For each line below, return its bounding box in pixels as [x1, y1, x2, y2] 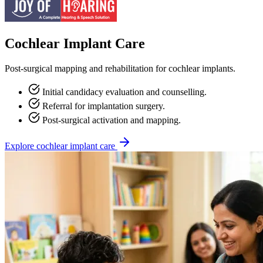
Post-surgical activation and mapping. [40, 114, 181, 125]
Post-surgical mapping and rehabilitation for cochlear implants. [5, 63, 235, 73]
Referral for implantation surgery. [40, 100, 165, 111]
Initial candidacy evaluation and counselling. [40, 86, 207, 97]
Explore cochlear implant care [5, 140, 117, 151]
